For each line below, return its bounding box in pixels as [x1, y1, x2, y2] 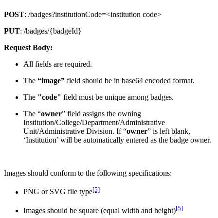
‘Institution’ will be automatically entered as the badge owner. [23, 136, 211, 145]
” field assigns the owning [62, 109, 141, 118]
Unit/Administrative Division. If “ [23, 127, 127, 136]
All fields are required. [23, 60, 92, 69]
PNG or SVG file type [23, 187, 92, 196]
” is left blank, [147, 127, 190, 136]
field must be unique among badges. [63, 93, 174, 102]
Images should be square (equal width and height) [23, 206, 176, 215]
